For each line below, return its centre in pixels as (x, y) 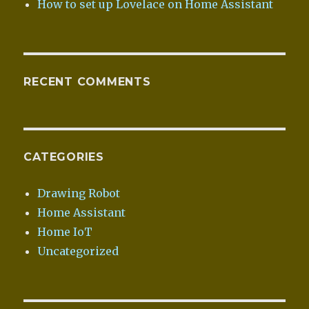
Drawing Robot (79, 193)
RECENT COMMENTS (87, 82)
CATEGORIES (64, 157)
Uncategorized (78, 251)
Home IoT (65, 232)
